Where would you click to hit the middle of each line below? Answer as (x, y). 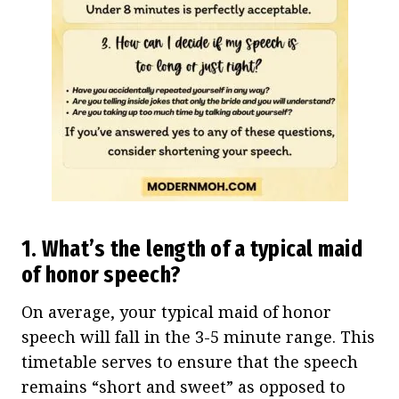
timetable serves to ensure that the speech (190, 361)
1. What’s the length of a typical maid (192, 248)
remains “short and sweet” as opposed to (183, 386)
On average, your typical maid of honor (176, 311)
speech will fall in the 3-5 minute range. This (198, 336)
